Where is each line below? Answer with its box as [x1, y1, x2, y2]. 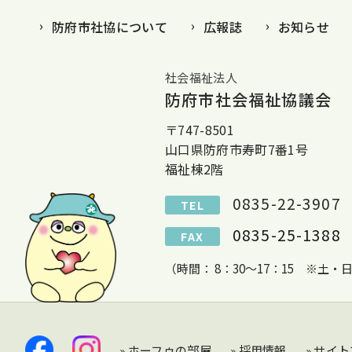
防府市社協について [52, 17, 167, 36]
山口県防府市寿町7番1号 [165, 140, 308, 159]
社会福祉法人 [165, 69, 237, 86]
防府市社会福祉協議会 [165, 88, 332, 111]
